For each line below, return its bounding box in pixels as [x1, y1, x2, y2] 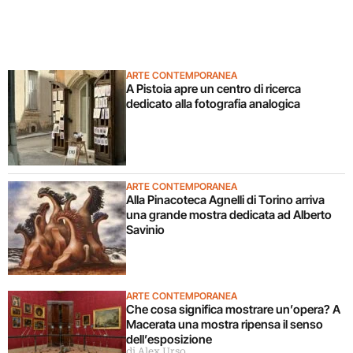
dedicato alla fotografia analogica [126, 95, 303, 111]
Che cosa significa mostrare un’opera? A [126, 301, 340, 317]
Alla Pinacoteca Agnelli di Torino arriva [126, 191, 325, 207]
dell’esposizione [126, 331, 214, 347]
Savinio [126, 221, 165, 237]
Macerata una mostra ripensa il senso [126, 316, 323, 332]
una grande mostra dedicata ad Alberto [126, 206, 332, 222]
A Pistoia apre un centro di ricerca [126, 80, 301, 96]
